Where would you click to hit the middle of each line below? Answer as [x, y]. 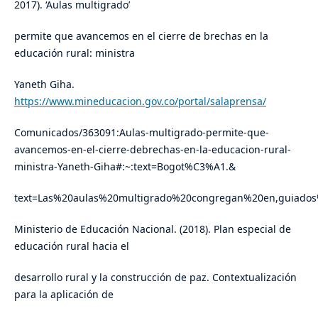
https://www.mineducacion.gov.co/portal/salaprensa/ [140, 101]
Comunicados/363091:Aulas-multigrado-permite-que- [141, 132]
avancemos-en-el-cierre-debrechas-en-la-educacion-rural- [152, 149]
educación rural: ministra [74, 53]
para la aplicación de [64, 294]
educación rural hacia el [71, 246]
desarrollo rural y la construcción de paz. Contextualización [155, 277]
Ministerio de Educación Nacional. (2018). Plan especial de [152, 229]
